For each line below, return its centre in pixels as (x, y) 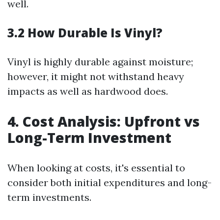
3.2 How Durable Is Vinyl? (85, 33)
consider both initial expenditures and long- (110, 182)
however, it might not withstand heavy (96, 76)
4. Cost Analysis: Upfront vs (104, 121)
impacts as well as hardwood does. (88, 91)
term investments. (49, 197)
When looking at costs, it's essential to (96, 168)
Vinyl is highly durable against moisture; (100, 62)
